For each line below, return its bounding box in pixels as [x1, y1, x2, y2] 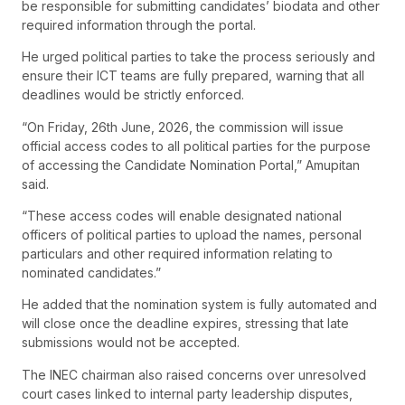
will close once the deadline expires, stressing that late [22, 316, 349, 332]
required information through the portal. [22, 16, 256, 33]
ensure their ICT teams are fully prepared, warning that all [22, 68, 364, 84]
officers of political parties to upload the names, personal [22, 227, 362, 243]
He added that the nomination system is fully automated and [22, 297, 377, 313]
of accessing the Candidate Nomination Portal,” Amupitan [22, 156, 360, 173]
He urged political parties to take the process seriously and [22, 49, 375, 65]
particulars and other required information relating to [22, 246, 333, 262]
